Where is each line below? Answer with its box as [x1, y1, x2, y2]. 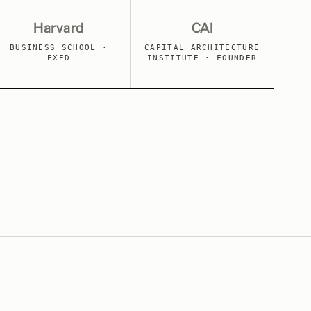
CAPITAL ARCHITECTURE [144, 43, 260, 52]
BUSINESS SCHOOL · [9, 43, 108, 52]
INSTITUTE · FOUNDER [147, 53, 258, 62]
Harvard [33, 22, 85, 35]
